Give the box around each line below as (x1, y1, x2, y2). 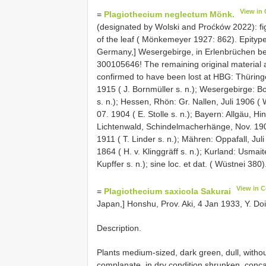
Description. (97, 223, 141, 233)
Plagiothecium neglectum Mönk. (104, 9, 235, 19)
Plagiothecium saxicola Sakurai (104, 186, 231, 196)
